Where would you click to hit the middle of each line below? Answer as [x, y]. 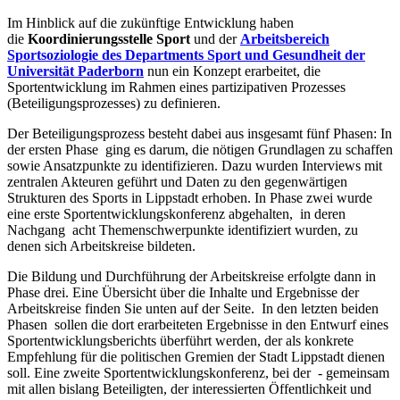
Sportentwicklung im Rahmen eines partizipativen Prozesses [176, 87]
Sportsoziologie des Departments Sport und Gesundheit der [186, 54]
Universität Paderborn [75, 71]
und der [215, 38]
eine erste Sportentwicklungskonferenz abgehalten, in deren [176, 213]
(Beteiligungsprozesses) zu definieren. [116, 103]
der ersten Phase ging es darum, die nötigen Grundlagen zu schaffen [200, 149]
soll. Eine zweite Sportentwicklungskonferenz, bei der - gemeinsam [198, 372]
